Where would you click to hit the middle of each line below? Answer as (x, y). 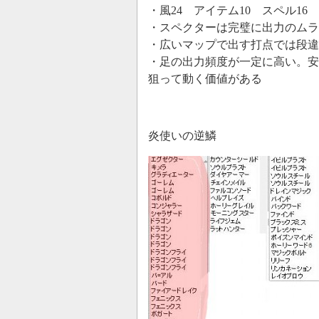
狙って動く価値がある (205, 79)
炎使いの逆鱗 (182, 136)
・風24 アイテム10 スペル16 (228, 11)
